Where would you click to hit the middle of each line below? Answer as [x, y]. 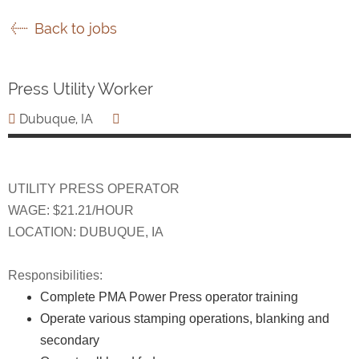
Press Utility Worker [81, 89]
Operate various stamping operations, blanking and [185, 318]
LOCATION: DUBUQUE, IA [86, 232]
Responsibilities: [55, 275]
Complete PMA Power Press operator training [169, 296]
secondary [70, 340]
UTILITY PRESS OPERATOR [94, 188]
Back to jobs [74, 28]
